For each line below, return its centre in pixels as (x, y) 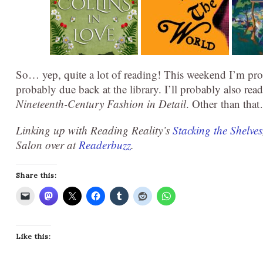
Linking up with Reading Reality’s (94, 130)
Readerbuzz (105, 145)
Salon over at (47, 145)
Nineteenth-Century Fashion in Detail (101, 104)
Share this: (36, 175)
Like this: (33, 236)
